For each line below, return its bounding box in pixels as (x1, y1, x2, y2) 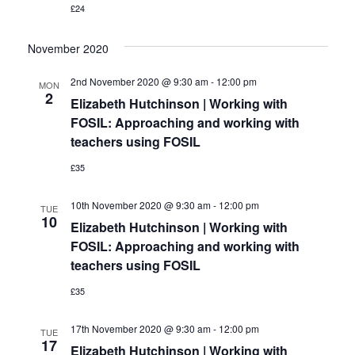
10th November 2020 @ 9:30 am (70, 197, 211, 212)
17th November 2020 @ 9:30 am (70, 321, 211, 335)
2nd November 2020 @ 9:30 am (70, 74, 208, 88)
